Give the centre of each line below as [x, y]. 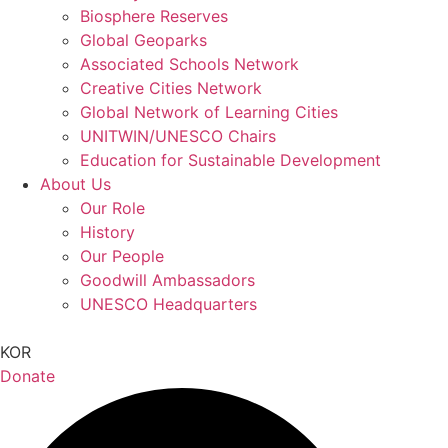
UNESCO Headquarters [168, 304]
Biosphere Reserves [154, 16]
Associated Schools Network [189, 64]
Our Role [112, 208]
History [107, 232]
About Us [75, 184]
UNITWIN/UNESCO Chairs [178, 136]
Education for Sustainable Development [230, 160]
